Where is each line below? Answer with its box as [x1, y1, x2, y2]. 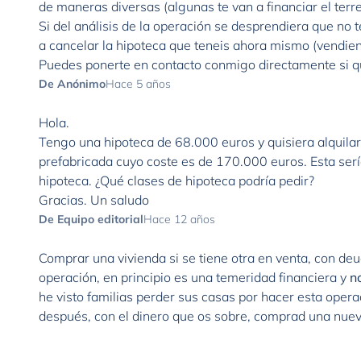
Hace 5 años [106, 77, 171, 91]
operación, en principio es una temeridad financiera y [39, 269, 350, 285]
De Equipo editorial [39, 212, 143, 226]
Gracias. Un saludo [39, 192, 149, 208]
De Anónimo [39, 77, 106, 91]
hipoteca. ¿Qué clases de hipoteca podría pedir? [39, 172, 314, 189]
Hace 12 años [143, 212, 215, 226]
